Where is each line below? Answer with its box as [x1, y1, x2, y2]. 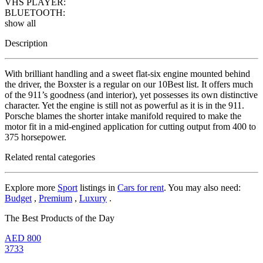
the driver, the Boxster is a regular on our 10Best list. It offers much [5, 79, 253, 89]
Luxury [79, 193, 107, 203]
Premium [39, 193, 72, 203]
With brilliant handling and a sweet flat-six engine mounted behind [5, 68, 250, 79]
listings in [77, 182, 117, 193]
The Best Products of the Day [5, 213, 114, 223]
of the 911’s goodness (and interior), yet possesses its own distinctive [5, 89, 258, 100]
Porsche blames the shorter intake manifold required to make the [5, 110, 241, 121]
